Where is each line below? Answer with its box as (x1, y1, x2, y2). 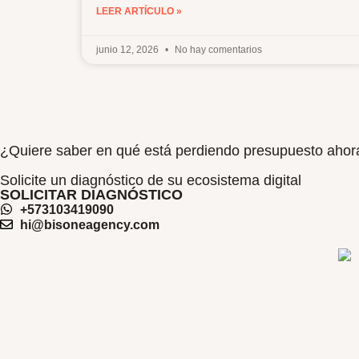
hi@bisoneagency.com (20, 217, 159, 232)
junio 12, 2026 (96, 43, 161, 55)
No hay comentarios (172, 43, 262, 55)
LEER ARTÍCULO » (96, 5, 182, 17)
